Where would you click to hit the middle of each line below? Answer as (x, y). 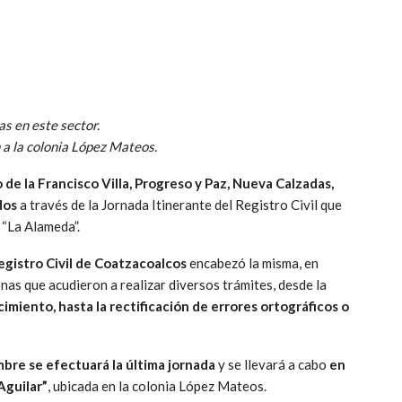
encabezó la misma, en (253, 262)
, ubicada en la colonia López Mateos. (157, 385)
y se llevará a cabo (271, 364)
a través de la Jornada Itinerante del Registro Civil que (179, 204)
